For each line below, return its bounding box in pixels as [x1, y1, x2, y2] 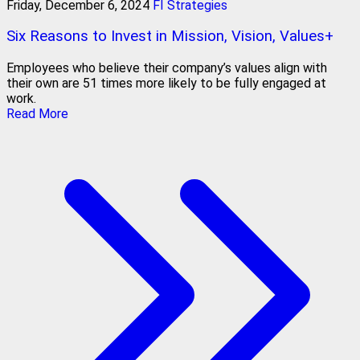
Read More [6, 106, 68, 122]
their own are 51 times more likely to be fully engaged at [6, 76, 326, 92]
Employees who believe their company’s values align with [6, 60, 327, 76]
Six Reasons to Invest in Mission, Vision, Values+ [6, 27, 333, 46]
